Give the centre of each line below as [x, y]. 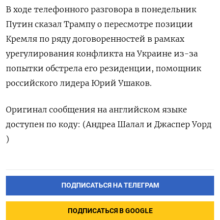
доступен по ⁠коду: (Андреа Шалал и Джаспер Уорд [109, 124]
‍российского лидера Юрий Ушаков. [79, 83]
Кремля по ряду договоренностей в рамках [95, 39]
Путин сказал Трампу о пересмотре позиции [99, 24]
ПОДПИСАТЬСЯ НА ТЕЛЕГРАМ [110, 186]
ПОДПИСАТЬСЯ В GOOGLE [110, 211]
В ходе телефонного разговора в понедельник [101, 10]
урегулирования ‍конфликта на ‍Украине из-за [102, 54]
